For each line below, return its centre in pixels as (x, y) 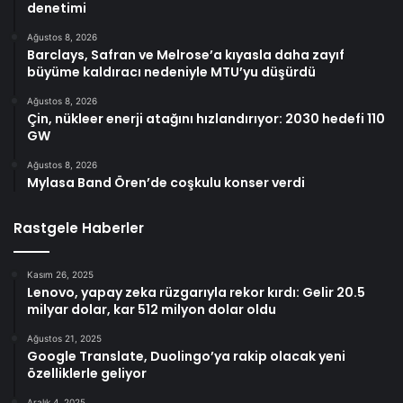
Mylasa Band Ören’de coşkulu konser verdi (166, 183)
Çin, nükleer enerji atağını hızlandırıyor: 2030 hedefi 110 (206, 119)
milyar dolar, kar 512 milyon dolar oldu (152, 310)
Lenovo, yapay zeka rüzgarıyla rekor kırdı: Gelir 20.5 (196, 293)
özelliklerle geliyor (87, 374)
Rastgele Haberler (79, 228)
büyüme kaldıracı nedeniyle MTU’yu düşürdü (171, 72)
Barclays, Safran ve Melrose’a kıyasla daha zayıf (186, 55)
